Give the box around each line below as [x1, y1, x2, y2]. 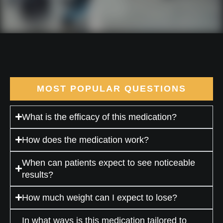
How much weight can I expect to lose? [22, 192, 178, 203]
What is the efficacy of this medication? [22, 111, 177, 122]
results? [22, 169, 54, 180]
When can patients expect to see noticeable [22, 157, 196, 168]
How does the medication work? [22, 134, 149, 145]
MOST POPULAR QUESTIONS [37, 83, 186, 94]
